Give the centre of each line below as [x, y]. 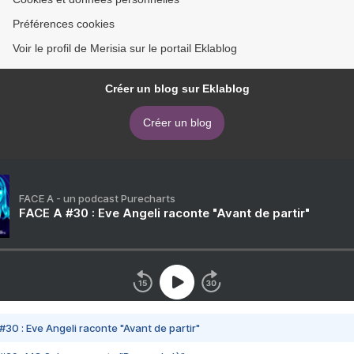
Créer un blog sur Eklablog [177, 89]
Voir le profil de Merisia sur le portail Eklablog [125, 49]
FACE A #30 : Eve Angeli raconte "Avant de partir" [164, 213]
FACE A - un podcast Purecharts [97, 199]
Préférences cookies [64, 24]
